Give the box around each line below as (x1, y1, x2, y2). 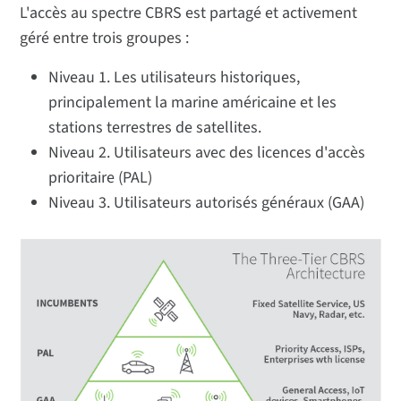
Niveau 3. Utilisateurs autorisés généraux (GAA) (48, 192, 365, 215)
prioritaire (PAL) (48, 166, 153, 190)
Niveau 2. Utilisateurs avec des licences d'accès (48, 141, 366, 165)
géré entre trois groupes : (20, 27, 190, 50)
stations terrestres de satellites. (48, 116, 262, 140)
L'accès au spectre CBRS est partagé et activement (20, 2, 358, 25)
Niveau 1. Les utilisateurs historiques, (48, 66, 301, 90)
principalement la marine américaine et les (48, 91, 337, 115)
